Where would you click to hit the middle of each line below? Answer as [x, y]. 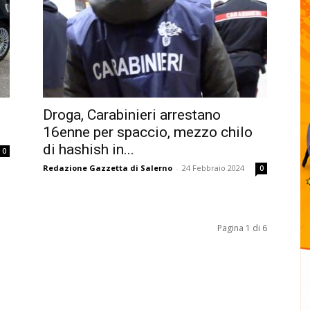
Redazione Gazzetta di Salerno [108, 168]
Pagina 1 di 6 [242, 228]
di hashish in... [89, 149]
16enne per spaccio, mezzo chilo [148, 132]
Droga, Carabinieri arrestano [132, 115]
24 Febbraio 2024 [213, 168]
